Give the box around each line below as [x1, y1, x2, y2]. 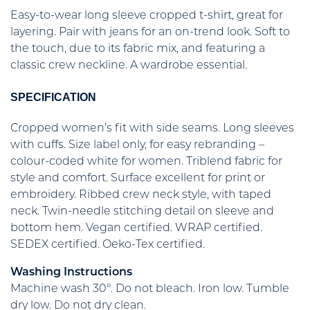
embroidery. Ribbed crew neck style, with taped [10, 189, 271, 201]
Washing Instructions [10, 266, 132, 278]
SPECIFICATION [10, 91, 96, 103]
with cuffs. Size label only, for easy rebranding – [10, 139, 264, 151]
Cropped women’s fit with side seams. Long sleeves [10, 122, 294, 134]
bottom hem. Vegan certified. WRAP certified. [10, 222, 262, 234]
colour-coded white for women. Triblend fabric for [10, 156, 282, 167]
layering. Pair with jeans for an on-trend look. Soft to [10, 27, 290, 39]
